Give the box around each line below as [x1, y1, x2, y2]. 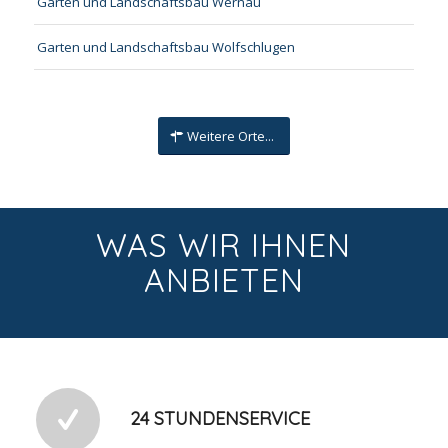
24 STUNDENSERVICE [129, 407, 310, 431]
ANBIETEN [143, 260, 304, 301]
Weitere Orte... [186, 127, 274, 146]
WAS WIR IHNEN [96, 225, 352, 266]
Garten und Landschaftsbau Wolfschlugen [36, 37, 295, 56]
